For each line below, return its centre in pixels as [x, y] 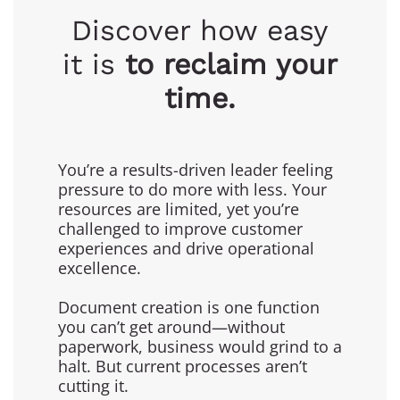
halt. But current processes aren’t [183, 366]
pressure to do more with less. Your [192, 189]
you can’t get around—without [171, 326]
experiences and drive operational [186, 248]
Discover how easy [200, 30]
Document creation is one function [189, 307]
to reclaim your [231, 64]
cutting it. [93, 385]
